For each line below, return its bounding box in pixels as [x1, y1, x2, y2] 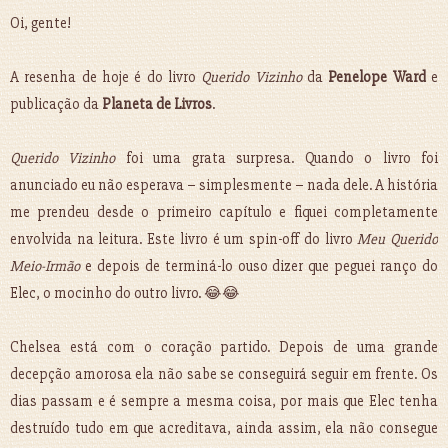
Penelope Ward [328, 68, 426, 87]
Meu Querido [357, 230, 439, 249]
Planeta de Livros [102, 95, 212, 114]
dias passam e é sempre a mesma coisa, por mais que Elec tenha [10, 392, 438, 411]
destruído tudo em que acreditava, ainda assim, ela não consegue [10, 419, 438, 438]
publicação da [10, 95, 102, 114]
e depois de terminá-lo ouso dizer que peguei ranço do [80, 257, 438, 276]
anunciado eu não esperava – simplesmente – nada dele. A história [10, 176, 438, 195]
